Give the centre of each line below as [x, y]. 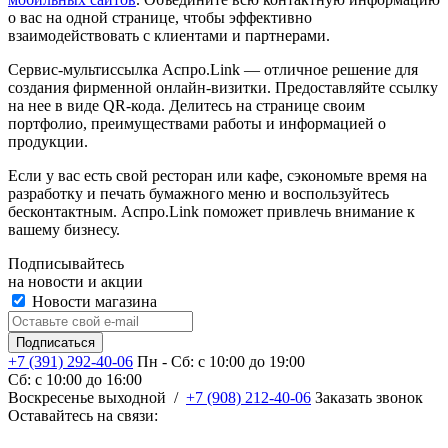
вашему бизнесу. [64, 229]
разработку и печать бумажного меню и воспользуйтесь [198, 193]
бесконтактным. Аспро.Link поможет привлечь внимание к [211, 211]
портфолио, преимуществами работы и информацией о [197, 123]
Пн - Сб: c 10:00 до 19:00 [221, 361]
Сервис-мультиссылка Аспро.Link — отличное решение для [213, 69]
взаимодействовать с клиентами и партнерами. [169, 35]
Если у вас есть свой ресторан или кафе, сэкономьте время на [217, 175]
